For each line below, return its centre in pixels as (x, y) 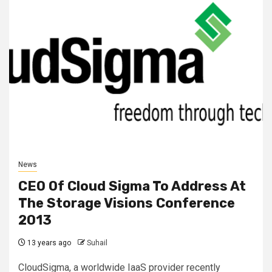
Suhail (97, 243)
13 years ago (48, 243)
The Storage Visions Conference (127, 203)
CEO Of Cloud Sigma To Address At (132, 186)
